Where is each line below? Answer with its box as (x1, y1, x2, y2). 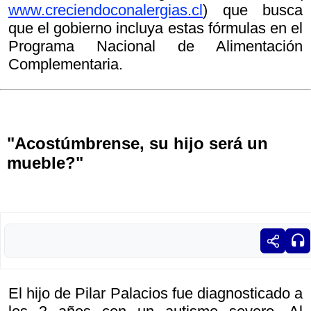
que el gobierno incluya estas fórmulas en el (8, 19, 303, 37)
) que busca (203, 1, 303, 19)
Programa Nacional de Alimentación (8, 37, 303, 56)
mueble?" (7, 153, 83, 173)
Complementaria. (8, 56, 123, 74)
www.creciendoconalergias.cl (8, 1, 203, 19)
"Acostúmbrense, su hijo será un (7, 134, 268, 153)
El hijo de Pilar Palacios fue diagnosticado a (8, 285, 303, 303)
